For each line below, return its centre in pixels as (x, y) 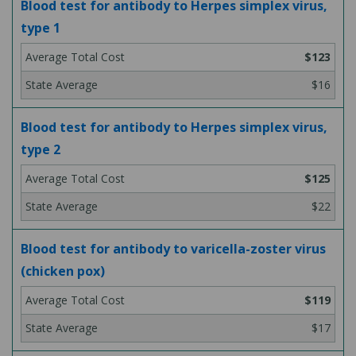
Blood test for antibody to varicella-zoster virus (173, 249)
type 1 (41, 28)
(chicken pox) (63, 271)
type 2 (41, 149)
